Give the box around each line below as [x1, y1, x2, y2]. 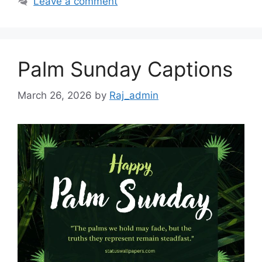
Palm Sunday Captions [18, 57, 233, 82]
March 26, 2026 [18, 89, 92, 101]
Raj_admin [109, 89, 158, 101]
